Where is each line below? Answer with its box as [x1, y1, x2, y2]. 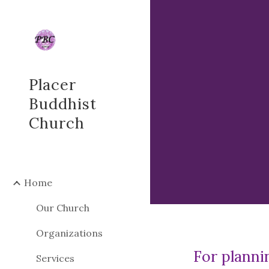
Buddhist [29, 94, 97, 113]
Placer [29, 75, 76, 94]
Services [36, 252, 74, 264]
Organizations [36, 227, 103, 239]
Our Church [36, 202, 89, 214]
